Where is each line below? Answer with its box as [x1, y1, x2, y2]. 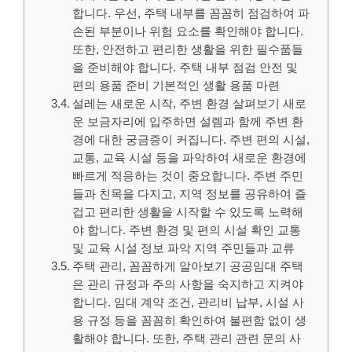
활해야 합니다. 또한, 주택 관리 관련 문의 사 [72, 332, 302, 345]
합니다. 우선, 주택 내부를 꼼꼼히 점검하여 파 [72, 6, 310, 20]
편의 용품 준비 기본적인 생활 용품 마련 [72, 79, 280, 92]
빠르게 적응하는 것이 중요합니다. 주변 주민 [72, 169, 304, 182]
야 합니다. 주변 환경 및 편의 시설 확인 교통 [72, 223, 302, 236]
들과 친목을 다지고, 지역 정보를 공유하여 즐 [72, 187, 307, 200]
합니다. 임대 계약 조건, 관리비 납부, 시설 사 [72, 295, 305, 309]
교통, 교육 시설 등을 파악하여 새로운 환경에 [72, 151, 307, 164]
